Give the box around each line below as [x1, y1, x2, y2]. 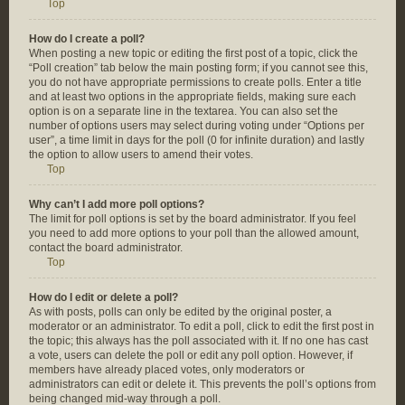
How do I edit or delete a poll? [29, 291, 178, 304]
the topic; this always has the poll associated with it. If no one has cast [29, 334, 368, 347]
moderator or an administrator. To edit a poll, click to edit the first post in [29, 320, 374, 333]
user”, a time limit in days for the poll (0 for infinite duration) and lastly [29, 134, 364, 146]
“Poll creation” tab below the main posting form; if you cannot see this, [29, 61, 368, 74]
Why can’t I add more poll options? [29, 198, 204, 211]
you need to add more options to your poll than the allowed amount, [29, 227, 359, 240]
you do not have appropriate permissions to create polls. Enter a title [29, 76, 362, 89]
